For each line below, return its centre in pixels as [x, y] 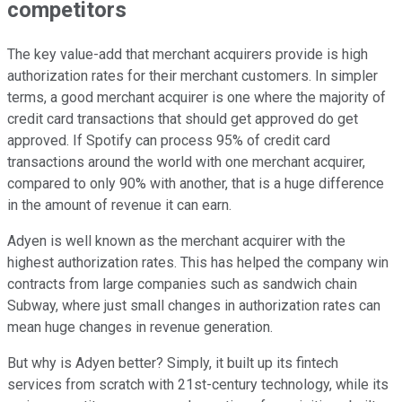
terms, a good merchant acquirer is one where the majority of [197, 97]
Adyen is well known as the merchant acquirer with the [176, 240]
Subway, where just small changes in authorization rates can [194, 305]
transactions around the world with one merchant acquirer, [186, 162]
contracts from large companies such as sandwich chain [182, 284]
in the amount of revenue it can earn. [119, 205]
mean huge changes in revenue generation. [140, 327]
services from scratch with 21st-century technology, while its [198, 384]
